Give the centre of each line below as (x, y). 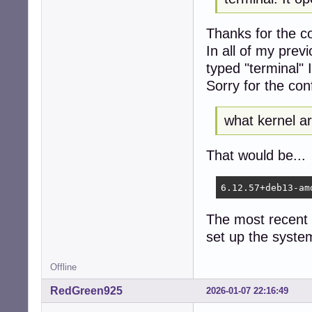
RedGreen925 (86, 291)
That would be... (256, 155)
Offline (63, 267)
